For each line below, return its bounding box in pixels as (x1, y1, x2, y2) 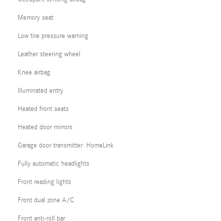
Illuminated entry (18, 87, 63, 95)
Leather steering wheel (18, 50, 80, 58)
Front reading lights (18, 178, 71, 186)
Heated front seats (18, 105, 69, 113)
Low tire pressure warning (18, 32, 88, 40)
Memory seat (18, 14, 53, 22)
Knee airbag (18, 69, 50, 76)
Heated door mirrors (18, 123, 73, 131)
